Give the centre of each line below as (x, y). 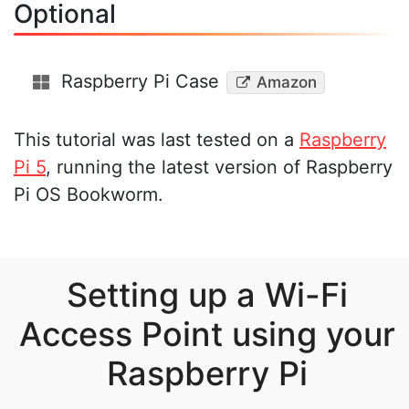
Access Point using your (207, 335)
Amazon (286, 83)
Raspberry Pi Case (140, 82)
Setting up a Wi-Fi (207, 295)
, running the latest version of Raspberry (219, 168)
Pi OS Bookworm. (89, 195)
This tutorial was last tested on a (157, 140)
